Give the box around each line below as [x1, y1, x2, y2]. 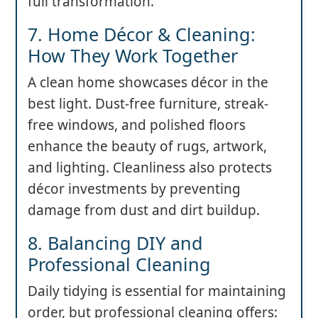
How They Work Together [28, 43, 238, 67]
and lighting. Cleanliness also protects [28, 158, 272, 177]
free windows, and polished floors [28, 115, 246, 134]
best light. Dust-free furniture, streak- [28, 94, 268, 113]
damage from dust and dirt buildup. [28, 200, 260, 219]
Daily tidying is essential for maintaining [28, 281, 286, 300]
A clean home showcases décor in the [28, 72, 268, 92]
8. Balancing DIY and [28, 230, 203, 255]
